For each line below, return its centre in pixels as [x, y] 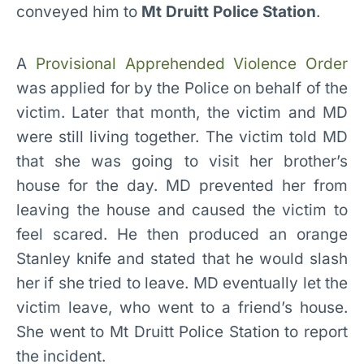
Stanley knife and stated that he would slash [182, 258]
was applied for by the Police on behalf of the [182, 88]
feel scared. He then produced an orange [182, 234]
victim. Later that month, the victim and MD [182, 112]
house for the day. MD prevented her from [182, 185]
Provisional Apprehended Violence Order [191, 63]
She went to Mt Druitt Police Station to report [182, 331]
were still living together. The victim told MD [182, 136]
